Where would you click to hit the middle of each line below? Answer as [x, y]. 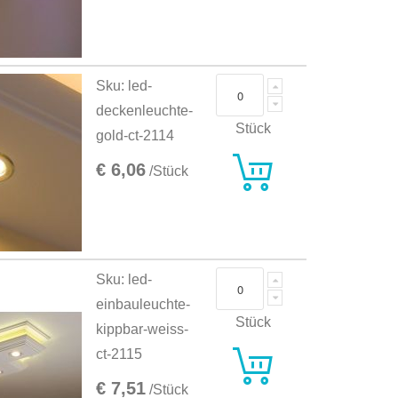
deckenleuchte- [145, 111]
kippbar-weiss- [143, 330]
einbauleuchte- [143, 305]
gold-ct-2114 [135, 136]
